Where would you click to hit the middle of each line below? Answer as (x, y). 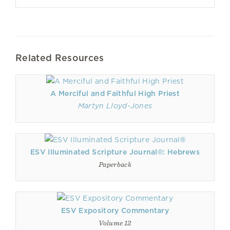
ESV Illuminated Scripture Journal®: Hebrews (115, 152)
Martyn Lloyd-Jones (115, 106)
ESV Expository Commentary (115, 210)
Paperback (115, 164)
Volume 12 (115, 223)
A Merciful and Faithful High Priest (115, 93)
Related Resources (60, 58)
